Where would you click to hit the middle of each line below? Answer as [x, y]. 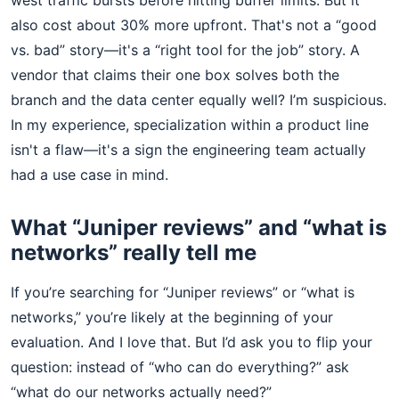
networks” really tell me [134, 252]
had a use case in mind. [90, 175]
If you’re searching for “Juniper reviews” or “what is [183, 292]
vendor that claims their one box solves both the [175, 75]
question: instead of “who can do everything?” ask [180, 367]
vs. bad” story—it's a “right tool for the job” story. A [185, 50]
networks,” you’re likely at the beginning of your [172, 317]
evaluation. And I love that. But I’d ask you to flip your [191, 342]
